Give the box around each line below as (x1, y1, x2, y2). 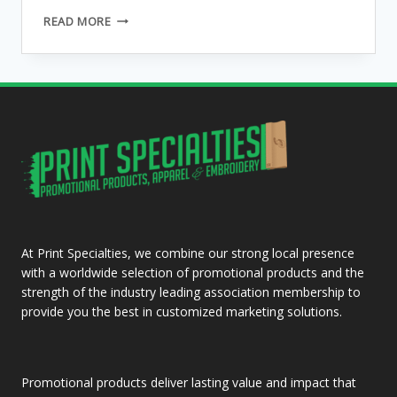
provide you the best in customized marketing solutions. (21, 303, 342, 320)
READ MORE (43, 12, 112, 29)
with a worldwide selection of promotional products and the (21, 264, 364, 281)
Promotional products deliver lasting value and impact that (21, 374, 356, 391)
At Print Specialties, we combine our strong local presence (21, 245, 354, 261)
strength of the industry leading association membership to (21, 284, 361, 300)
